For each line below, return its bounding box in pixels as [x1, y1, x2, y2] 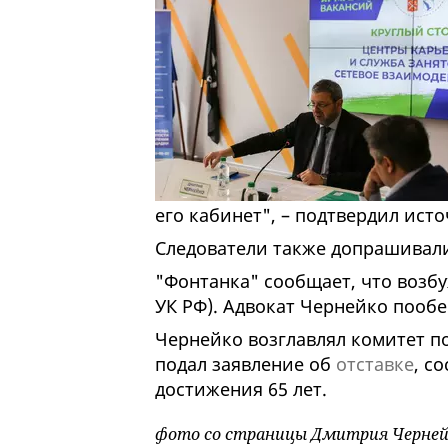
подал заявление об [154, 352, 336, 377]
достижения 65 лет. [154, 377, 332, 402]
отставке [335, 352, 414, 377]
